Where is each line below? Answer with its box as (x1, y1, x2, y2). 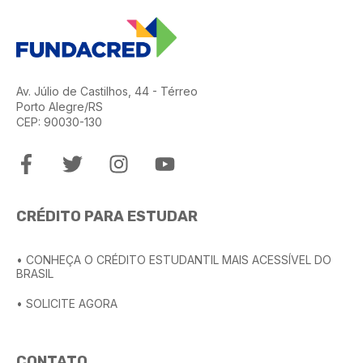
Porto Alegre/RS (16, 99, 103, 113)
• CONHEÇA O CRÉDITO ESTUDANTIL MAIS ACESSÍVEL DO (16, 253, 331, 267)
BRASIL (16, 267, 53, 281)
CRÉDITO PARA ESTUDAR (16, 207, 198, 226)
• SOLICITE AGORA (16, 296, 117, 310)
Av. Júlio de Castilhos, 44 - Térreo (16, 83, 198, 98)
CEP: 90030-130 (16, 114, 102, 129)
